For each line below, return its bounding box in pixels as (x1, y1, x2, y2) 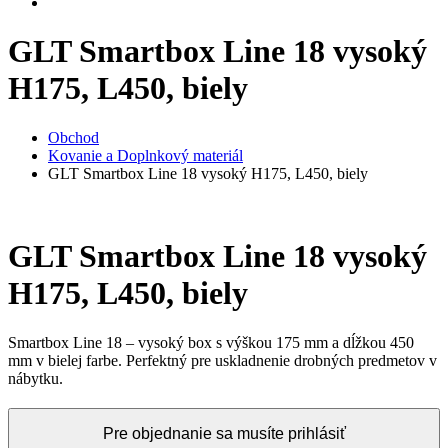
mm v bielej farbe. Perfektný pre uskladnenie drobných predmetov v (8, 351, 437, 369)
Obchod (48, 128, 99, 146)
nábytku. (8, 369, 63, 387)
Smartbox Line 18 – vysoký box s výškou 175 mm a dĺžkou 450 (8, 333, 414, 351)
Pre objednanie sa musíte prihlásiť (102, 424, 346, 442)
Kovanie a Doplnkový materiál (48, 146, 243, 164)
